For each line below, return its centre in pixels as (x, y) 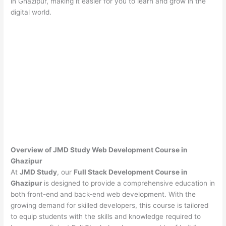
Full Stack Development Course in (131, 172)
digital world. (31, 12)
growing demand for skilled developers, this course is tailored (110, 205)
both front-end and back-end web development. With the (103, 194)
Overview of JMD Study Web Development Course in (99, 150)
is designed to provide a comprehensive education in (130, 183)
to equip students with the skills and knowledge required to (106, 216)
